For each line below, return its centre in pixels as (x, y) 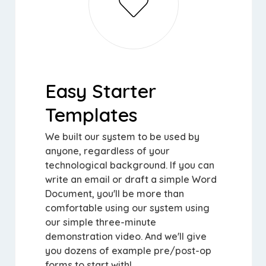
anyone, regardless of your (107, 151)
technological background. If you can (130, 165)
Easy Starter (101, 91)
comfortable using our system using (127, 208)
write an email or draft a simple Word (131, 179)
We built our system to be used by (122, 137)
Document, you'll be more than (115, 194)
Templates (91, 115)
